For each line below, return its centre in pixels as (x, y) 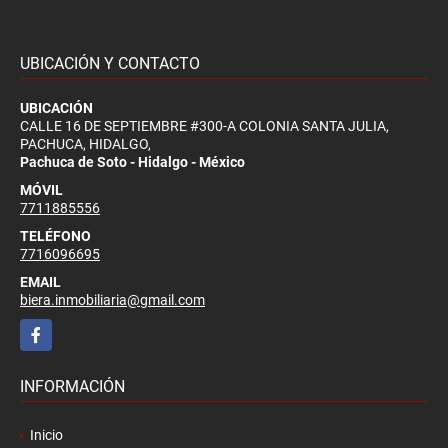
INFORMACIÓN (72, 386)
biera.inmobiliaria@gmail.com (112, 299)
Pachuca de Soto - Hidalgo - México (132, 161)
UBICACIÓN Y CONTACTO (110, 63)
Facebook (50, 328)
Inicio (46, 434)
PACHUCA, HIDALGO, (85, 143)
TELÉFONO (55, 235)
